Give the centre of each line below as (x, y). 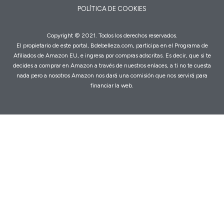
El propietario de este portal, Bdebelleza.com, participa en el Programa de (112, 45)
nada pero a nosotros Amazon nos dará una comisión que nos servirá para (112, 75)
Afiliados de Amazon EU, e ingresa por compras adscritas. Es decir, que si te (112, 55)
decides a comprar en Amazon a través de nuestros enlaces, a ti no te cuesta (112, 65)
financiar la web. (112, 85)
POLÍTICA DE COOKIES (112, 8)
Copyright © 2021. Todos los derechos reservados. (112, 35)
